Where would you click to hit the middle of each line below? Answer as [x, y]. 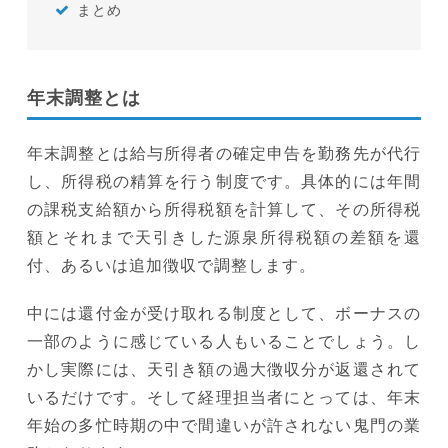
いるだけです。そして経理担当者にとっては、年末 [224, 398]
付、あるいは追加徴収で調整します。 [171, 266]
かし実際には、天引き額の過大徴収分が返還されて [224, 370]
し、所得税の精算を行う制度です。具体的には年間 [224, 182]
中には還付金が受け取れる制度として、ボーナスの [224, 314]
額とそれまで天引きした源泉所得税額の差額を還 [224, 238]
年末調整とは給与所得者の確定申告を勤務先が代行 [224, 154]
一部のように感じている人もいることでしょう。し [224, 342]
